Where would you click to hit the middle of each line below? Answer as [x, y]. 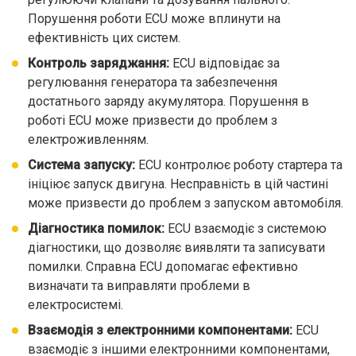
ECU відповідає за [224, 63]
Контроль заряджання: [99, 63]
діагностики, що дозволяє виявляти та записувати [176, 248]
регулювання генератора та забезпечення [153, 82]
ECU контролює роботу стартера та [239, 165]
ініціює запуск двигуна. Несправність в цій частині [178, 184]
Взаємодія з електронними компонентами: [160, 330]
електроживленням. [88, 139]
